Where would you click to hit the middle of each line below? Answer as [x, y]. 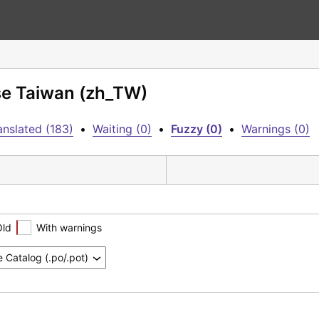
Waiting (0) [122, 129]
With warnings [69, 227]
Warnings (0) [276, 129]
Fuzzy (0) [197, 129]
